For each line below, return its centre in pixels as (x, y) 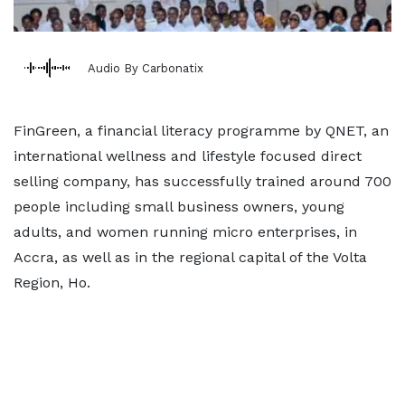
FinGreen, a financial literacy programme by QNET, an (201, 131)
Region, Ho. (52, 283)
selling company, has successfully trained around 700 (202, 181)
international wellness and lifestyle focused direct (188, 156)
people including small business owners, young (179, 207)
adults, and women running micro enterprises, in (185, 232)
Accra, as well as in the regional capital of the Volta (190, 257)
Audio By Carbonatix (146, 68)
